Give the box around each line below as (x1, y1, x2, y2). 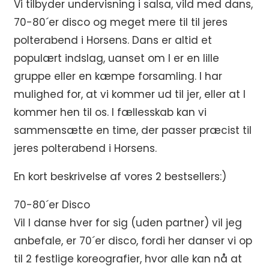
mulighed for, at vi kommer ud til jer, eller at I (14, 86, 246, 101)
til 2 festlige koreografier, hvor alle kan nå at (14, 251, 242, 266)
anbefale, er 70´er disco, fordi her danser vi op (14, 233, 252, 248)
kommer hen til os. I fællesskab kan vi (14, 104, 207, 119)
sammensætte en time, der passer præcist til (14, 122, 252, 138)
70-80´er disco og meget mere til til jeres (14, 14, 228, 29)
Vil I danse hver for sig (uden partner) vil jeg (14, 215, 242, 230)
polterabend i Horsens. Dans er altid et (14, 32, 212, 47)
